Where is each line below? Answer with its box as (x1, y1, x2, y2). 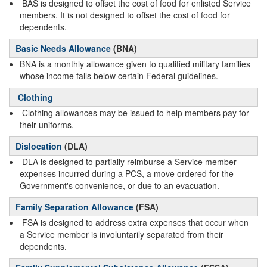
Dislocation (15, 140, 62, 152)
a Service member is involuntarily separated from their (20, 228, 223, 240)
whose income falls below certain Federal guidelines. (20, 70, 218, 82)
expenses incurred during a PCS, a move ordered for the (20, 167, 234, 179)
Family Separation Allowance (15, 201, 133, 213)
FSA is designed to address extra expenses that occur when (22, 216, 249, 228)
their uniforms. (20, 119, 74, 131)
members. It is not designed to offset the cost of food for (20, 9, 230, 21)
